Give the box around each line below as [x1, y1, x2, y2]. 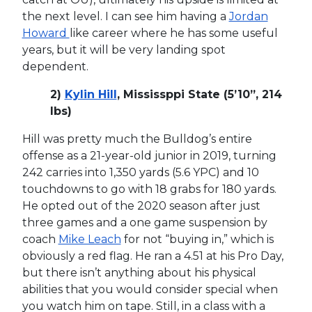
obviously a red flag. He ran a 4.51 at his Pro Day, [22, 249, 283, 263]
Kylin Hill [64, 87, 117, 101]
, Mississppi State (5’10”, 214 [116, 87, 282, 101]
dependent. [22, 59, 91, 73]
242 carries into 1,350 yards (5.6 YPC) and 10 [22, 165, 259, 179]
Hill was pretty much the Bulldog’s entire [22, 132, 252, 146]
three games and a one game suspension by [22, 215, 267, 229]
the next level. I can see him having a [22, 9, 229, 23]
